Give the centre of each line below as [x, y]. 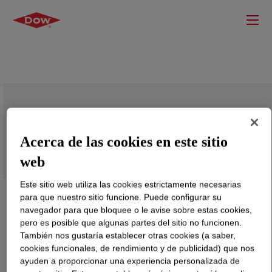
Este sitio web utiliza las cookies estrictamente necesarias [131, 184]
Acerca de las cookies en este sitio [124, 142]
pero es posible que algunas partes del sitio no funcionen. [131, 223]
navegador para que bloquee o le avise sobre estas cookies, [136, 210]
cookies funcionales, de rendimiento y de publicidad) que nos [138, 248]
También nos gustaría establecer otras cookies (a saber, [128, 235]
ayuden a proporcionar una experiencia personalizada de [130, 261]
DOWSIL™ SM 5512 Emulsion [105, 127]
